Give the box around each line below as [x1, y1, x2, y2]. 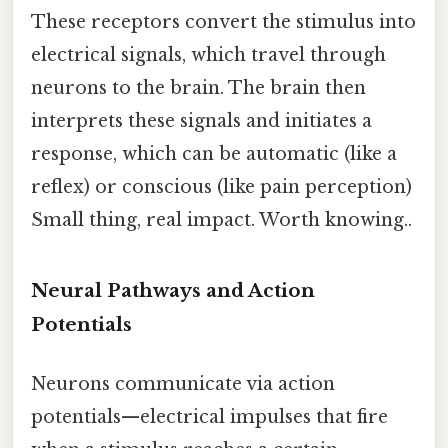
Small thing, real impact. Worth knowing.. [31, 208, 412, 231]
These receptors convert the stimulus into [31, 10, 416, 33]
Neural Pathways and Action [31, 278, 315, 302]
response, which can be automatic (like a [31, 142, 397, 165]
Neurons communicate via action [31, 372, 335, 395]
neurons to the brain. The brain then [31, 76, 366, 99]
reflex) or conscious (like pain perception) [31, 175, 412, 198]
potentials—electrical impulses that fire [31, 405, 388, 428]
